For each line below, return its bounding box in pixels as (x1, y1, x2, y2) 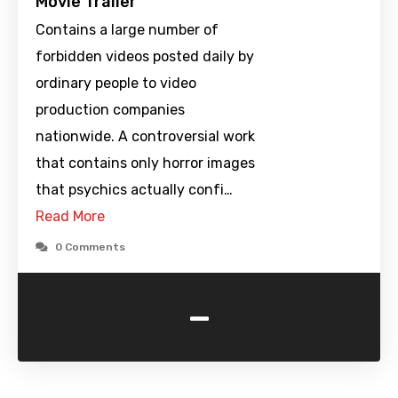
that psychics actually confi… (36, 181, 233, 199)
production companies (36, 101, 185, 119)
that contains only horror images (36, 155, 255, 172)
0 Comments (55, 241, 125, 254)
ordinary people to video (36, 75, 196, 92)
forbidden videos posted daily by (36, 48, 254, 66)
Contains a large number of (36, 21, 219, 39)
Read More (36, 208, 105, 226)
